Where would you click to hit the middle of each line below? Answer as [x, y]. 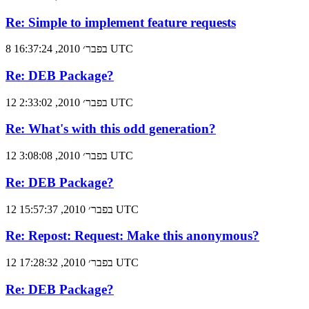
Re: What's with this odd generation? [111, 129]
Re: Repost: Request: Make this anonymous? [132, 236]
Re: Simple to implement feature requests [121, 22]
